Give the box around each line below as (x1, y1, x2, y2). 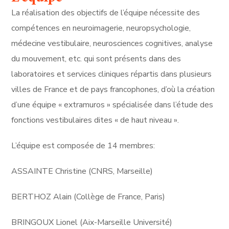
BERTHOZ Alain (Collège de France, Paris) (11, 191, 166, 203)
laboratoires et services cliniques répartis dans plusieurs (11, 68, 212, 80)
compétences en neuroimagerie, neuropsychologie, (11, 22, 191, 34)
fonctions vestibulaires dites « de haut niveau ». (11, 114, 181, 126)
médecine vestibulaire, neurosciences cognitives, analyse (11, 38, 213, 50)
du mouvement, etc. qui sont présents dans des (11, 53, 181, 65)
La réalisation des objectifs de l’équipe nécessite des (11, 7, 200, 19)
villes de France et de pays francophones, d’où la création (11, 84, 215, 96)
